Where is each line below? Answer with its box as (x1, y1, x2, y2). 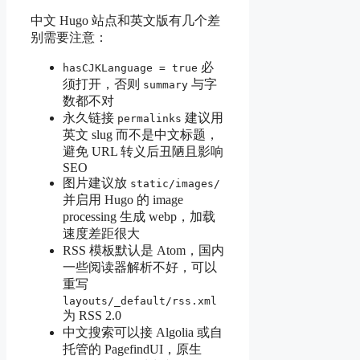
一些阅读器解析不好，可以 (63, 260, 217, 275)
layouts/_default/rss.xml (63, 295, 217, 308)
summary (143, 79, 188, 92)
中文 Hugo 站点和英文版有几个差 (31, 14, 220, 28)
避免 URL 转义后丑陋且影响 (63, 145, 223, 159)
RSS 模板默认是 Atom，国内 (63, 243, 224, 258)
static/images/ (130, 178, 220, 190)
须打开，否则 (63, 77, 143, 92)
